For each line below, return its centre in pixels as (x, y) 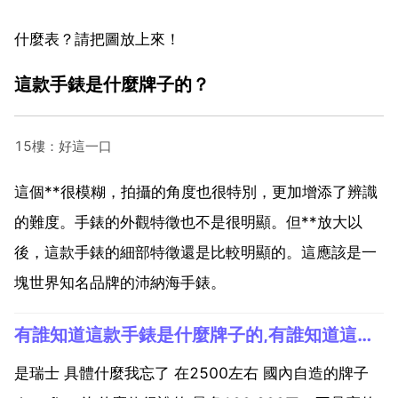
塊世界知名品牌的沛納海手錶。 (120, 282)
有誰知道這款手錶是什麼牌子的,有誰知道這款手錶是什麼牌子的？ (364, 334)
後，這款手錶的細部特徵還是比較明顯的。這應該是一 (195, 252)
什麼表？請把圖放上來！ (97, 39)
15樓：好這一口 (63, 146)
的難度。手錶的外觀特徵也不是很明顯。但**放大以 (188, 222)
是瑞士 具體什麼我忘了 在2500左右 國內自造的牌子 (191, 373)
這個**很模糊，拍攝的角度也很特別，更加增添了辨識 (196, 191)
